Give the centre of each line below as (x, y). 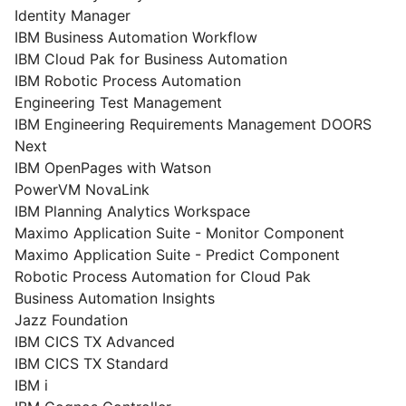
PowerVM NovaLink (82, 189)
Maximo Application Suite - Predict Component (177, 255)
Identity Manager (72, 15)
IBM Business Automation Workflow (136, 37)
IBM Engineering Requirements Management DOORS (193, 124)
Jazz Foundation (71, 320)
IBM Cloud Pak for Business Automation (151, 59)
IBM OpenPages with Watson (113, 168)
